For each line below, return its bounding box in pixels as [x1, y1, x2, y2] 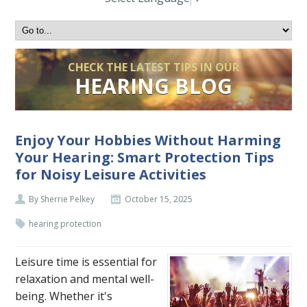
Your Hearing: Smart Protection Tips [15, 148, 275, 167]
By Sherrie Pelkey [29, 193, 95, 206]
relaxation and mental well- [15, 271, 155, 287]
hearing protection [29, 218, 102, 230]
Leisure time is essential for [15, 254, 158, 270]
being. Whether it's [15, 288, 113, 304]
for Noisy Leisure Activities [15, 165, 207, 184]
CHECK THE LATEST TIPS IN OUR [68, 60, 239, 75]
